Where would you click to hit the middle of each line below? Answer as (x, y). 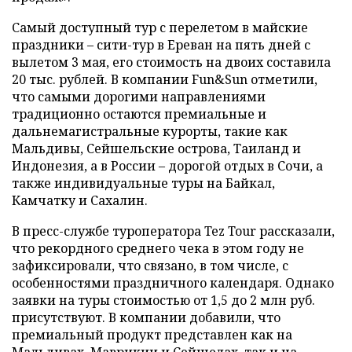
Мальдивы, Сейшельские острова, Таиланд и (156, 148)
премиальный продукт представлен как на (152, 335)
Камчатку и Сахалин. (80, 200)
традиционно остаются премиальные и (139, 114)
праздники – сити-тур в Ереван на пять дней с (161, 45)
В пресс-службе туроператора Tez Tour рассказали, (173, 231)
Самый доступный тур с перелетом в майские (160, 27)
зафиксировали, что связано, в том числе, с (150, 266)
